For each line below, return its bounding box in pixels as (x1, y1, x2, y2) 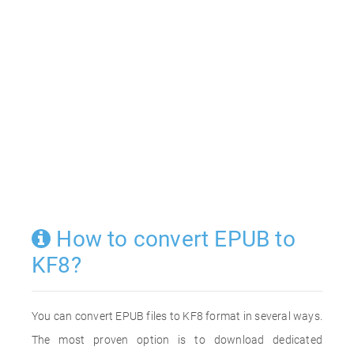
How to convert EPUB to (51, 226, 296, 252)
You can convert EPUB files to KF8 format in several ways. (32, 310, 322, 322)
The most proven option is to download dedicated (32, 333, 322, 346)
